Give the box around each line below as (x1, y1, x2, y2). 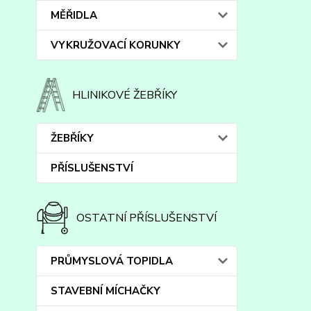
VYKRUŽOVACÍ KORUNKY (51, 38, 180, 52)
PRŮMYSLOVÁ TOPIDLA (51, 254, 173, 268)
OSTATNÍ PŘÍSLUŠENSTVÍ (76, 210, 217, 226)
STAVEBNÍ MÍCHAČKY (51, 284, 160, 298)
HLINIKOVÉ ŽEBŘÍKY (72, 87, 178, 103)
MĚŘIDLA (51, 8, 97, 22)
